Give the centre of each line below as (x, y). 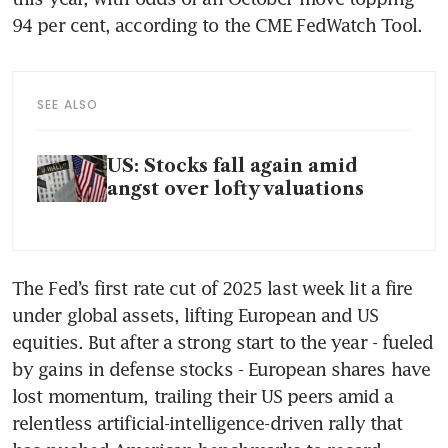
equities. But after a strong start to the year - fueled (223, 342)
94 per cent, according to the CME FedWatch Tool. (217, 25)
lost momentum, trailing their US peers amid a (203, 396)
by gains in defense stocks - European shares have (221, 369)
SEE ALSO (68, 105)
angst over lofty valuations (235, 189)
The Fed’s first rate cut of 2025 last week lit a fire (212, 288)
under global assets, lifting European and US (195, 315)
